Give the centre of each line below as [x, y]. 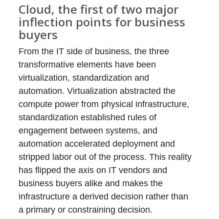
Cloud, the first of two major [99, 9]
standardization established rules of [88, 117]
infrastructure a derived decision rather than [104, 197]
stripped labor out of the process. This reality [105, 157]
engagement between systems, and [88, 131]
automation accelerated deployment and [97, 144]
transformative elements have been [88, 65]
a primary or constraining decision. [86, 210]
